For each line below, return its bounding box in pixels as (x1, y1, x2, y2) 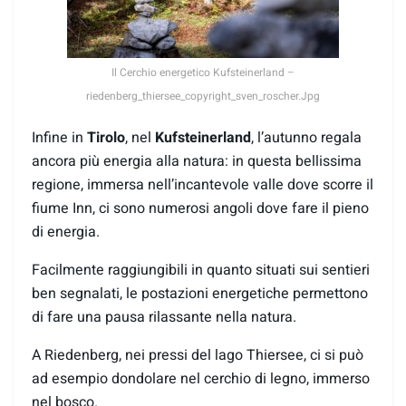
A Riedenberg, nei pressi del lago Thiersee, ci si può (32, 343, 363, 366)
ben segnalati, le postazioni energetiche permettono (32, 282, 368, 304)
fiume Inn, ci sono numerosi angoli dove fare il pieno (32, 197, 369, 219)
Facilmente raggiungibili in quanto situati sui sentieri (32, 258, 370, 281)
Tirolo (87, 126, 125, 149)
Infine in (32, 126, 87, 149)
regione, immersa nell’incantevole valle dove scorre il (32, 173, 373, 196)
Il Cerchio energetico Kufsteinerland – (111, 63, 295, 81)
